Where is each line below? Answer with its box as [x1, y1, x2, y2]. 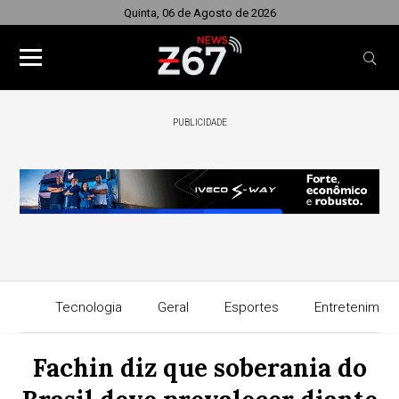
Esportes [224, 299, 279, 315]
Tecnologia [54, 299, 122, 315]
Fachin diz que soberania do [32, 352, 367, 384]
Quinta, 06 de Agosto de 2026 [123, 6, 276, 20]
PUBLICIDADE [172, 118, 227, 127]
